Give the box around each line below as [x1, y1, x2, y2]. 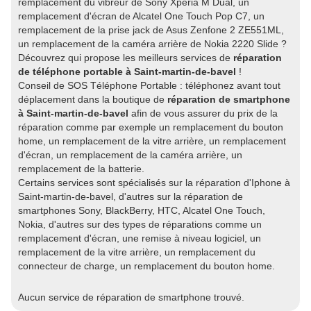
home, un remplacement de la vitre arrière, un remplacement [18, 135, 286, 146]
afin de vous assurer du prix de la [128, 108, 278, 119]
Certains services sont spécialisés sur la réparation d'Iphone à [18, 177, 290, 188]
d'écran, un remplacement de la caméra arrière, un [18, 149, 242, 160]
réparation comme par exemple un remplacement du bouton [18, 121, 283, 133]
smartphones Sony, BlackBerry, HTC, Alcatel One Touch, [18, 205, 265, 216]
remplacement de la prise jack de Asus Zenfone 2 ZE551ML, [18, 24, 284, 35]
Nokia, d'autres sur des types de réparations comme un [18, 219, 262, 230]
